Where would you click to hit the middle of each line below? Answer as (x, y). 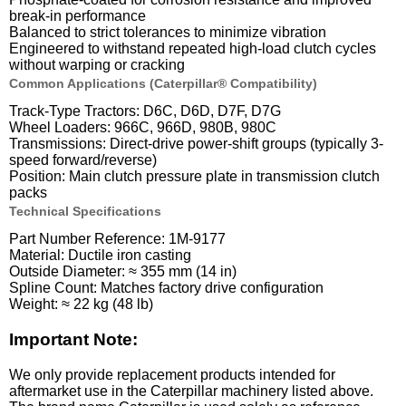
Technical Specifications (85, 212)
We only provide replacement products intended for (172, 374)
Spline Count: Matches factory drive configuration (166, 288)
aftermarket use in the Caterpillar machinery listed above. (191, 391)
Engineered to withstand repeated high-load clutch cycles (193, 48)
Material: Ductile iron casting (100, 256)
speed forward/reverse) (83, 160)
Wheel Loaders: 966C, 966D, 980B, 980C (143, 128)
